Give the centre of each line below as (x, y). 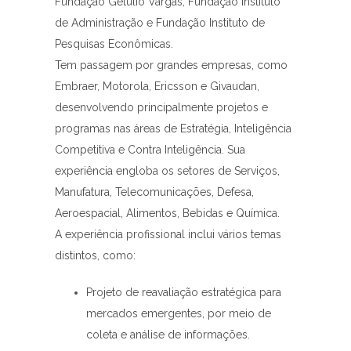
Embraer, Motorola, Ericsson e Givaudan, (157, 87)
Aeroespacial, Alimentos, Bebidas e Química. (167, 213)
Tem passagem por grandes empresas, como (171, 65)
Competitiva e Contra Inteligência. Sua (150, 150)
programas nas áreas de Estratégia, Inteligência (173, 129)
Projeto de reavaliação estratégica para (184, 293)
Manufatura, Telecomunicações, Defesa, (154, 192)
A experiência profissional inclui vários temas (168, 235)
